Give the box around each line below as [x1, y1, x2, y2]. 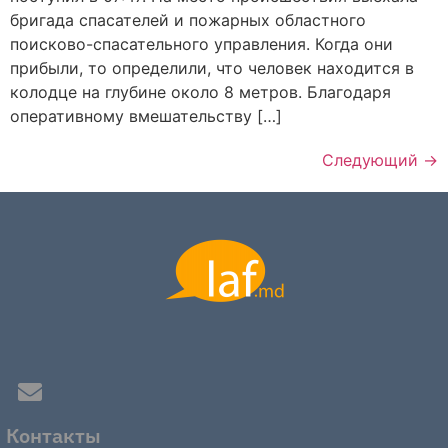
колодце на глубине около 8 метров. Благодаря [10, 82, 391, 103]
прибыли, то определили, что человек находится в [10, 58, 414, 79]
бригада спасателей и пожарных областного [10, 10, 366, 31]
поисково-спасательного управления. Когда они [10, 34, 393, 55]
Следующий [322, 150, 423, 171]
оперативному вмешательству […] [10, 106, 282, 127]
